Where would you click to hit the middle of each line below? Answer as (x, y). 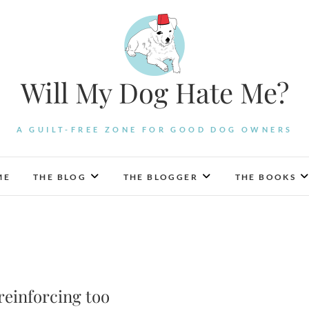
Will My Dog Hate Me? (154, 92)
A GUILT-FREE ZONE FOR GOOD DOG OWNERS (154, 129)
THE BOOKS (266, 177)
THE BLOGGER (161, 177)
